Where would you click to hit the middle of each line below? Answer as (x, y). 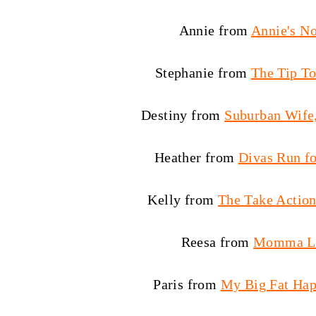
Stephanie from (203, 73)
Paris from (187, 284)
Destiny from (183, 115)
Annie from (215, 30)
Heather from (196, 157)
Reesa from (217, 242)
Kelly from (183, 200)
